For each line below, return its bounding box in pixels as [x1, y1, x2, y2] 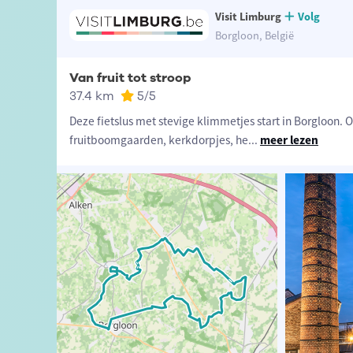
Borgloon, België [214, 28, 294, 43]
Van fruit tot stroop [69, 69, 191, 87]
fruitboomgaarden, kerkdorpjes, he [69, 132, 248, 148]
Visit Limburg [214, 9, 281, 24]
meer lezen [259, 132, 318, 148]
